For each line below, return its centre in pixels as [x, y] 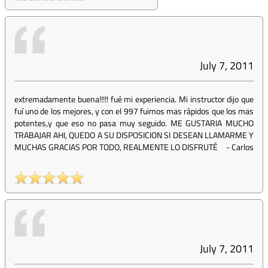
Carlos [243, 147]
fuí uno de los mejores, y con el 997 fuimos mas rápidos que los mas [134, 111]
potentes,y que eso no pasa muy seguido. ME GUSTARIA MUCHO [134, 123]
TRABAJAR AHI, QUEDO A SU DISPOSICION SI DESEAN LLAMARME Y [134, 135]
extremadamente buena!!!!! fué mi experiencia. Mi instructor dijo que [134, 99]
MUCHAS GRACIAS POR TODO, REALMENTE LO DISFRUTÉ [116, 147]
